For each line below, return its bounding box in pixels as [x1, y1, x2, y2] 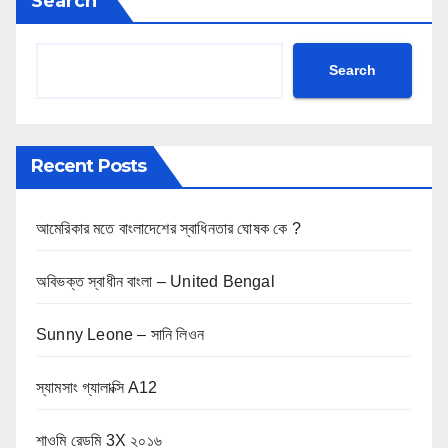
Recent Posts [31, 154, 147, 177]
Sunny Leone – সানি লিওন [36, 325, 204, 343]
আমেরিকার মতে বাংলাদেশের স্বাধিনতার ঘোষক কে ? [36, 219, 301, 237]
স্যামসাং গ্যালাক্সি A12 [36, 378, 158, 396]
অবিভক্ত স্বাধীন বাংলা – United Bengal [36, 272, 275, 290]
